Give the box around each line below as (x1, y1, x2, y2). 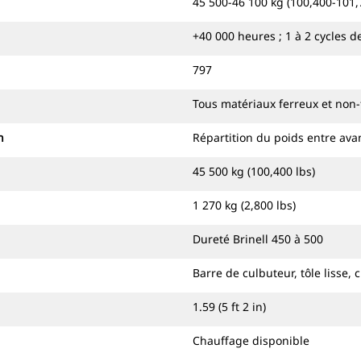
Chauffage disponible (193, 333, 309, 348)
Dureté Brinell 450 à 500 (193, 231, 323, 247)
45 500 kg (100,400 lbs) (193, 164, 315, 179)
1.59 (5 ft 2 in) (193, 299, 266, 314)
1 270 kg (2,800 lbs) (193, 197, 296, 213)
